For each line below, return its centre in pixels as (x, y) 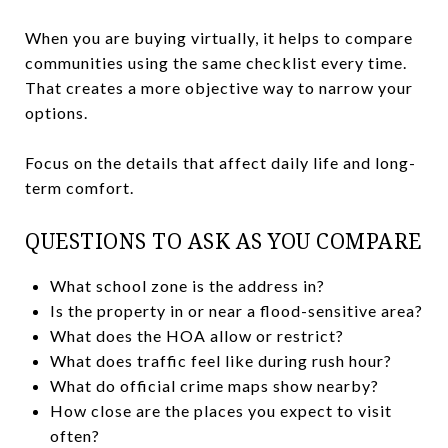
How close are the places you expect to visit (220, 410)
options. (56, 112)
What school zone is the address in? (187, 285)
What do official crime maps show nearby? (214, 385)
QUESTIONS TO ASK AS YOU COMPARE (223, 240)
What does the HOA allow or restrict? (196, 335)
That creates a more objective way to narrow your (219, 87)
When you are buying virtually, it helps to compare (219, 37)
